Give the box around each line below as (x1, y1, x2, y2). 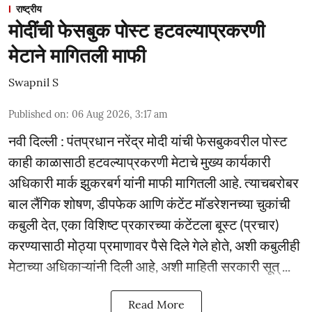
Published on (8, 107, 66, 120)
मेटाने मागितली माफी (8, 42, 146, 68)
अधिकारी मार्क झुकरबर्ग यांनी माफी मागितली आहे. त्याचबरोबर (8, 173, 299, 191)
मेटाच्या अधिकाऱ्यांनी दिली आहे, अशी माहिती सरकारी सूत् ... (8, 257, 290, 274)
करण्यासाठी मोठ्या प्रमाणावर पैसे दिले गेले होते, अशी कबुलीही (8, 236, 300, 253)
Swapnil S (8, 75, 58, 89)
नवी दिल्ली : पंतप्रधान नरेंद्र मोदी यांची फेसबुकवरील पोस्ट (8, 132, 287, 149)
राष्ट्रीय (16, 2, 42, 15)
